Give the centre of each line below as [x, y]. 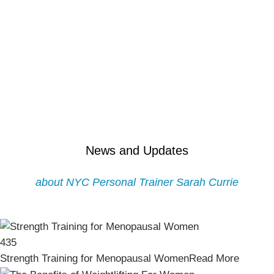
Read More [214, 259]
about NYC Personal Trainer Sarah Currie [137, 182]
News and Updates [137, 150]
